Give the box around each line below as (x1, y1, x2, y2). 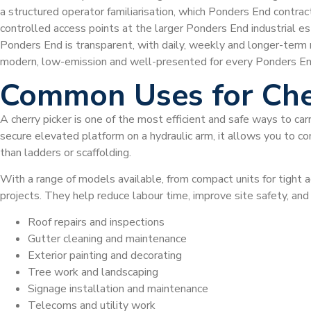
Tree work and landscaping (28, 264, 158, 280)
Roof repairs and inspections (28, 215, 165, 230)
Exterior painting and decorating (28, 248, 182, 264)
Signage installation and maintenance (28, 281, 208, 297)
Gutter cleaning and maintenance (28, 231, 187, 247)
